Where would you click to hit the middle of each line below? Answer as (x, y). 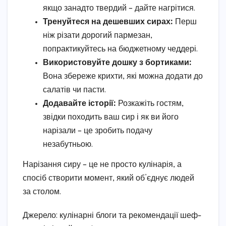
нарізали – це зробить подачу (98, 131)
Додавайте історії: (79, 104)
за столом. (42, 192)
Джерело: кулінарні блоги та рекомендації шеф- (112, 216)
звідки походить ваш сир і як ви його (111, 118)
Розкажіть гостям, (150, 104)
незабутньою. (68, 145)
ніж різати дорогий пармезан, (98, 36)
